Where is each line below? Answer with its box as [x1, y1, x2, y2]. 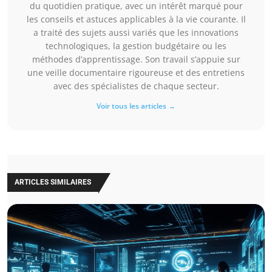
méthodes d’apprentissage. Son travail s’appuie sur [32, 53, 240, 65]
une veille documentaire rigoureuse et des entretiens [27, 66, 245, 78]
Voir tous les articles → [97, 100, 175, 111]
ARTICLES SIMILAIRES [15, 177, 91, 186]
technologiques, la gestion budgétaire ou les [46, 39, 226, 52]
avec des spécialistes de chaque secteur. [53, 80, 219, 92]
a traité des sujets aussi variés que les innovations [33, 26, 239, 38]
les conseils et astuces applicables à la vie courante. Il [26, 13, 246, 25]
